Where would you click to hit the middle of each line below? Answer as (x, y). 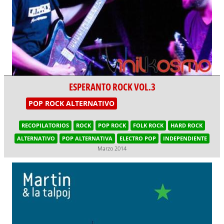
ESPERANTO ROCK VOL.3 (112, 87)
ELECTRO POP (138, 138)
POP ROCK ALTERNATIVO (71, 103)
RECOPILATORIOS (45, 125)
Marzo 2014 (112, 148)
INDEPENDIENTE (185, 138)
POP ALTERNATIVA (87, 138)
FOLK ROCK (148, 125)
